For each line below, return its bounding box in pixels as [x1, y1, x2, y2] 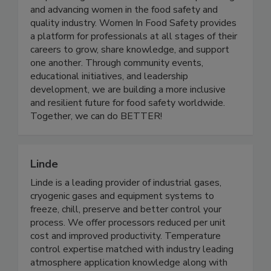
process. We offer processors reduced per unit [30, 241, 226, 255]
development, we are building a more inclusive [30, 108, 226, 122]
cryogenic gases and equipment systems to [30, 215, 214, 229]
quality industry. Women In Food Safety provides [30, 42, 237, 56]
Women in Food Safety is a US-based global [30, 2, 220, 16]
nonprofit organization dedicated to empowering [30, 15, 235, 29]
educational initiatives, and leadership [30, 95, 188, 109]
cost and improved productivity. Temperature [30, 255, 221, 269]
